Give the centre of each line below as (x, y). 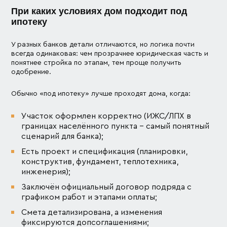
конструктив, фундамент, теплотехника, (100, 161)
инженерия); (46, 172)
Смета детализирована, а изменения (92, 212)
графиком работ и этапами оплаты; (89, 197)
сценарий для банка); (63, 136)
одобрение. (31, 72)
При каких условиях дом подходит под (99, 11)
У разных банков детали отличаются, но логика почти (103, 44)
